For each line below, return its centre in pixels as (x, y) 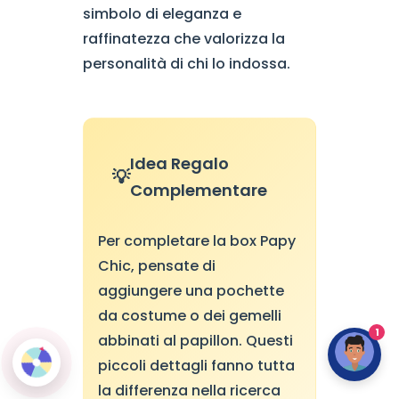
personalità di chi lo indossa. (186, 64)
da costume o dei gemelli (189, 316)
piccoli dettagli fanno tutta (196, 366)
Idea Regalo (179, 163)
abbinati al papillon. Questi (195, 341)
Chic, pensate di (156, 266)
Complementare (198, 190)
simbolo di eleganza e (162, 14)
